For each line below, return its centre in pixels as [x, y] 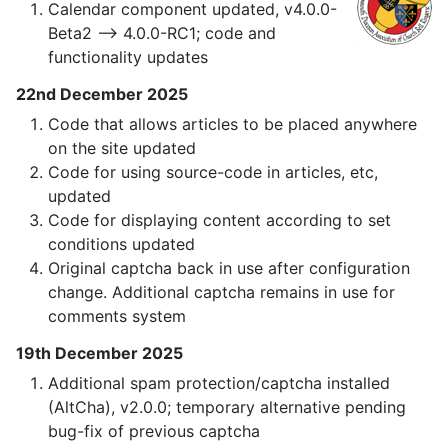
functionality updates [128, 57]
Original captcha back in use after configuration [229, 268]
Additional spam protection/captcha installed [219, 383]
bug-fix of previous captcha [154, 431]
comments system [117, 316]
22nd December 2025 [102, 94]
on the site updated [122, 148]
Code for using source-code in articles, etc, [213, 172]
